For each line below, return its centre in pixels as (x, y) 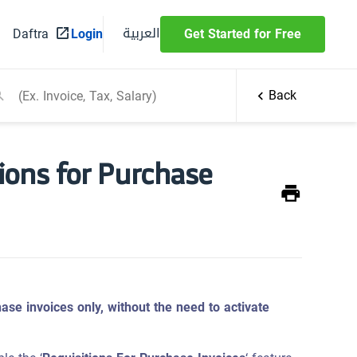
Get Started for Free (243, 34)
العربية (141, 33)
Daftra (31, 34)
